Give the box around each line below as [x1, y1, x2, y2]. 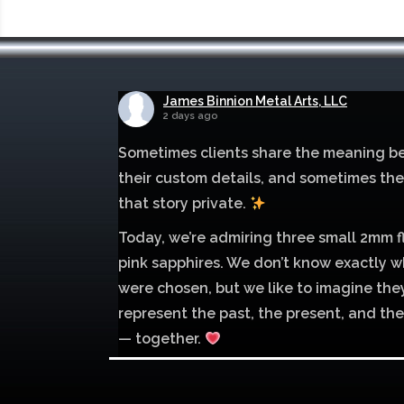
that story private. [118, 194, 250, 212]
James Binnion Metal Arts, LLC [163, 93, 347, 108]
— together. [118, 329, 205, 347]
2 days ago [163, 109, 218, 122]
